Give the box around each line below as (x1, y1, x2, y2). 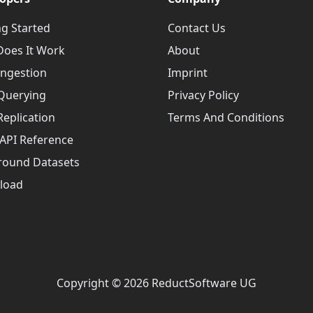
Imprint (168, 65, 208, 80)
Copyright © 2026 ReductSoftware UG (57, 275, 256, 291)
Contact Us (168, 20, 226, 36)
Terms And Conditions (168, 110, 284, 125)
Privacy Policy (168, 87, 239, 103)
